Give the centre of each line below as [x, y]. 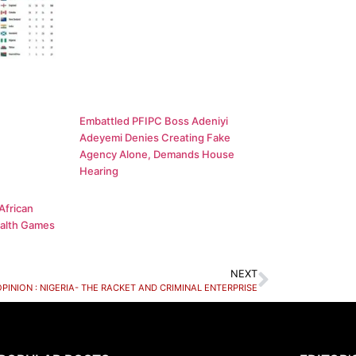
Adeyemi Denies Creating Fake [155, 138]
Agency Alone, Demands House [157, 155]
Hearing [99, 171]
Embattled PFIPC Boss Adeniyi [154, 121]
